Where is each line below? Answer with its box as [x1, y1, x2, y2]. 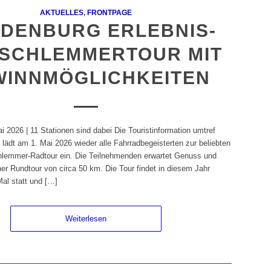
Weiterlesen [65, 214, 106, 224]
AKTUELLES [39, 8, 83, 17]
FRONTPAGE [87, 8, 132, 17]
